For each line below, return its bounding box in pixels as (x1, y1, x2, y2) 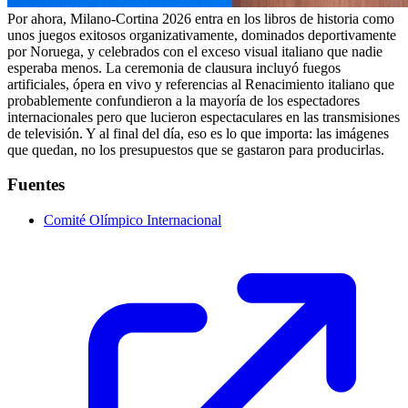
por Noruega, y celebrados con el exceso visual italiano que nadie (7, 43, 382, 59)
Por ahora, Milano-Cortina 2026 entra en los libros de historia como (7, 10, 394, 26)
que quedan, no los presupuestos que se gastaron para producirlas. (7, 141, 384, 158)
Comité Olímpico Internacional (44, 212, 221, 229)
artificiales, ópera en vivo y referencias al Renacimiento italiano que (7, 76, 394, 92)
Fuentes (7, 175, 65, 195)
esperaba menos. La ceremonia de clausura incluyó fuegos (7, 59, 341, 76)
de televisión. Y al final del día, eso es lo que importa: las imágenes (7, 125, 389, 141)
